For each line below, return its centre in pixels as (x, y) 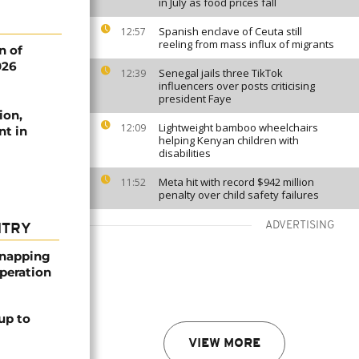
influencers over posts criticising (237, 86)
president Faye (195, 99)
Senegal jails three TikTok (221, 73)
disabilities (185, 153)
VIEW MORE (224, 344)
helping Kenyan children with (229, 140)
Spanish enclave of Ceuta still (230, 31)
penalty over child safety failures (239, 195)
